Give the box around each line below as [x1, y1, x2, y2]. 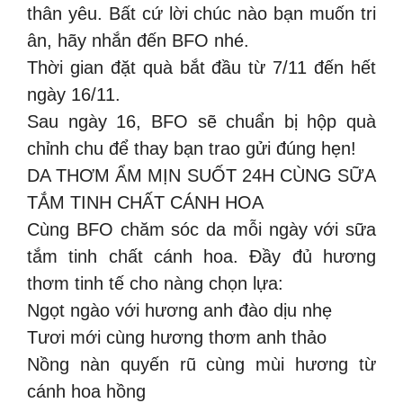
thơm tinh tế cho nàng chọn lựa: [27, 273, 283, 293]
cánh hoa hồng [27, 381, 146, 401]
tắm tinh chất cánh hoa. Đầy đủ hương [27, 246, 376, 266]
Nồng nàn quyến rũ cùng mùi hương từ [27, 354, 376, 374]
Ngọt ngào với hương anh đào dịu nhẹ [27, 300, 332, 320]
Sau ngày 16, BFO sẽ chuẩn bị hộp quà [27, 112, 376, 131]
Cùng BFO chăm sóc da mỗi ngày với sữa [27, 219, 376, 239]
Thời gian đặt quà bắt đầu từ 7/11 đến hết [27, 58, 376, 77]
